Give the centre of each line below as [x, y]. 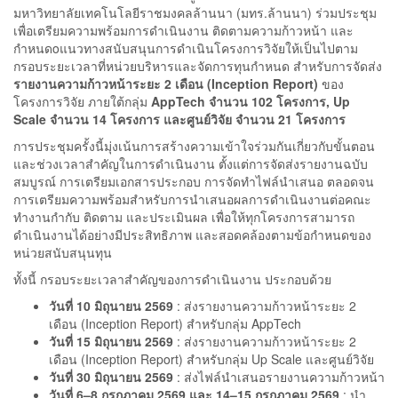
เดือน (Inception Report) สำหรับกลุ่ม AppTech [175, 324]
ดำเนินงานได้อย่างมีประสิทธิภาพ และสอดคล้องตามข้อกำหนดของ [192, 235]
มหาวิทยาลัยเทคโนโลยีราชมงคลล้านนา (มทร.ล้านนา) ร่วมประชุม [195, 13]
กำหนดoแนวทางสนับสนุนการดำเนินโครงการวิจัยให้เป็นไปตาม [186, 48]
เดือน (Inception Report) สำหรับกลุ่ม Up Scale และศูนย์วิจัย [211, 359]
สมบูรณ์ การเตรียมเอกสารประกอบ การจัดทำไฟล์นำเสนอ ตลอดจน [194, 182]
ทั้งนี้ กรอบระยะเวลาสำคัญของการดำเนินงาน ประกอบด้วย [172, 279]
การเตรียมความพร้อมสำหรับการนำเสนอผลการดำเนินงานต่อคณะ [192, 199]
